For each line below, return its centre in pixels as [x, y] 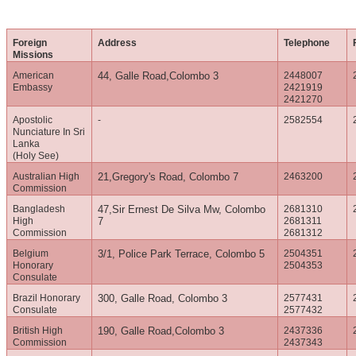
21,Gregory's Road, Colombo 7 [168, 177]
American [34, 76]
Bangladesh [39, 209]
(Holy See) [36, 156]
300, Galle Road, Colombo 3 [163, 299]
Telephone [307, 43]
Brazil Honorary [47, 298]
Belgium [31, 254]
